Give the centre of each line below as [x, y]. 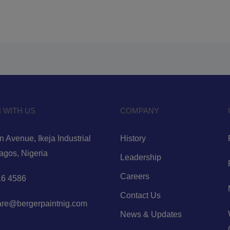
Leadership [141, 158]
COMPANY [140, 110]
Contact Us [140, 196]
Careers [135, 177]
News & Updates [151, 215]
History [133, 139]
